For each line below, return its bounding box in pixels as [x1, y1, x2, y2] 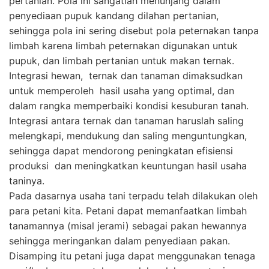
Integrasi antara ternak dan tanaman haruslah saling [9, 114, 244, 127]
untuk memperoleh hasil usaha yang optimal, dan [9, 84, 234, 97]
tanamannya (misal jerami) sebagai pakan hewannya [9, 219, 247, 232]
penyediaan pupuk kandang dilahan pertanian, [9, 9, 219, 22]
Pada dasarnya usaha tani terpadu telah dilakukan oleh [9, 189, 258, 202]
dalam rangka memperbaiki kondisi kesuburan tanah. [9, 99, 249, 112]
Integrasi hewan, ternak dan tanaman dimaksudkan [9, 69, 243, 82]
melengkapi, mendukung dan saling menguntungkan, [9, 129, 247, 142]
